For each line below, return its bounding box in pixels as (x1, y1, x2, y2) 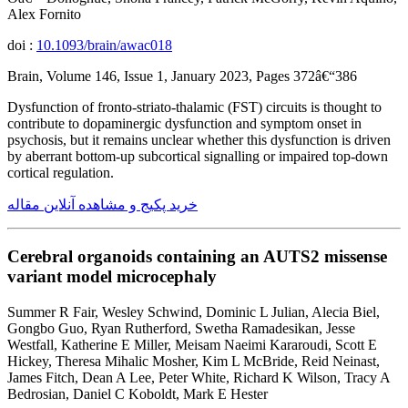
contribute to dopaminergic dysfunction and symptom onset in (7, 116, 362, 132)
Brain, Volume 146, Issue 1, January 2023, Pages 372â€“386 (7, 68, 357, 85)
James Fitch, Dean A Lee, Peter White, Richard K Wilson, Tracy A (7, 369, 390, 385)
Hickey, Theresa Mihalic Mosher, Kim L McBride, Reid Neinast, (7, 352, 380, 369)
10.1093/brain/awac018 (36, 37, 172, 54)
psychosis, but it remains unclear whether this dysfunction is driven (7, 132, 391, 148)
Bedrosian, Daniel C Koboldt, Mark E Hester (7, 385, 268, 402)
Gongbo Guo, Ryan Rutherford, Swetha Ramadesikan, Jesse (7, 320, 355, 336)
